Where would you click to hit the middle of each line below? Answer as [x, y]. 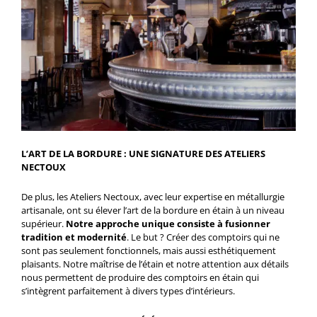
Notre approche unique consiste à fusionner [168, 223]
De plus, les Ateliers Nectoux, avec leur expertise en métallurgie [153, 196]
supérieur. [44, 223]
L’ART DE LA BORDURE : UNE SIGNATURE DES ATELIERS [143, 154]
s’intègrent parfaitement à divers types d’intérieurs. [128, 290]
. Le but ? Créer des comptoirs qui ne [203, 237]
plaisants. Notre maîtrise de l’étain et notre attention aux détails [155, 264]
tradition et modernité [74, 237]
